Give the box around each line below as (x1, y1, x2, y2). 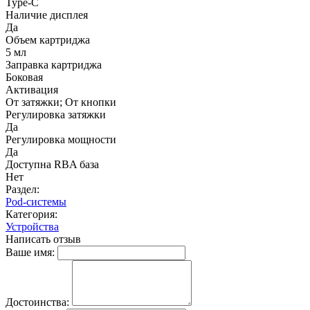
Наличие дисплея (6, 8, 88, 21)
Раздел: (6, 183, 39, 195)
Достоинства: (6, 295, 69, 308)
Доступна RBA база (6, 158, 99, 170)
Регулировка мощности (6, 133, 116, 145)
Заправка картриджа (6, 58, 102, 71)
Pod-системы (6, 195, 66, 208)
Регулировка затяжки (6, 108, 106, 120)
